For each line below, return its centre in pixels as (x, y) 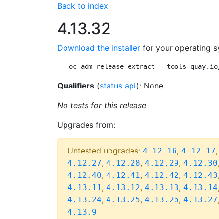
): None (150, 86)
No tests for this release (102, 105)
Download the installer (99, 48)
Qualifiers (76, 86)
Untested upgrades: (105, 151)
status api (118, 86)
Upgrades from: (86, 125)
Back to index (83, 6)
